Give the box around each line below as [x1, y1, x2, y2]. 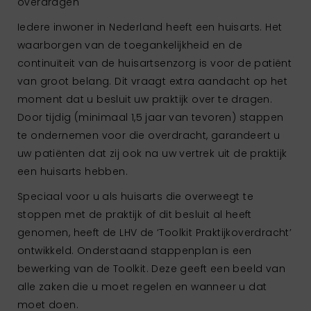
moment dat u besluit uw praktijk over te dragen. [17, 92, 273, 106]
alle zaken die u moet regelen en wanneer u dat [17, 279, 267, 294]
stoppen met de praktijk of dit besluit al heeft [17, 207, 252, 221]
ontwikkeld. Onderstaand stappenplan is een [17, 243, 252, 258]
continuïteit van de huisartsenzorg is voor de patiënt [17, 56, 292, 70]
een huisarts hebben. [17, 164, 128, 178]
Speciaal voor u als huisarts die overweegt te [17, 189, 253, 203]
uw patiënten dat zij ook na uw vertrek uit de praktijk [17, 146, 287, 160]
